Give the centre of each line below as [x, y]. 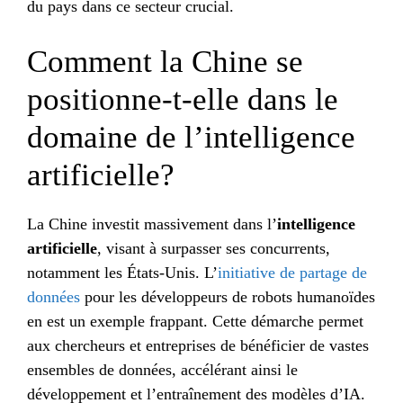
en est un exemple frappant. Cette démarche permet [195, 321]
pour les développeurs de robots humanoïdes [228, 296]
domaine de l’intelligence [191, 137]
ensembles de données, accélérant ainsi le [162, 369]
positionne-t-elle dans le [183, 99]
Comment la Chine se [165, 61]
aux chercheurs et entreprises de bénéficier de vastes [198, 345]
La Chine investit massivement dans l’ [152, 224]
